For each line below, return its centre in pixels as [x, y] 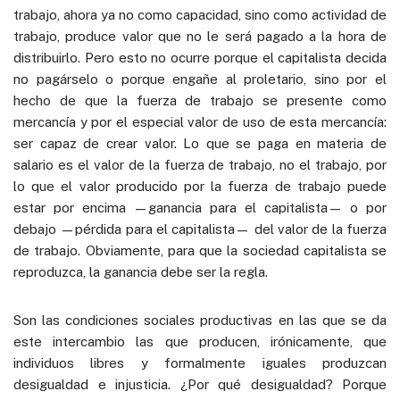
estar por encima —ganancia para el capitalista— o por [200, 207]
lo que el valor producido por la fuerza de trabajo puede [200, 186]
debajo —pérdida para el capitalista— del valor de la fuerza [200, 229]
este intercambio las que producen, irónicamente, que [200, 341]
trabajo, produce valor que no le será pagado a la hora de [200, 36]
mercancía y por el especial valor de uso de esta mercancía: [200, 121]
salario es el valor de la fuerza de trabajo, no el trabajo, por [200, 164]
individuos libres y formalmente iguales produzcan [200, 362]
